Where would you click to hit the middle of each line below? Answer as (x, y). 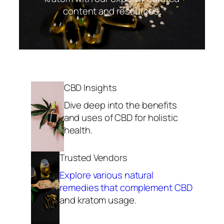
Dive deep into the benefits (120, 105)
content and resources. (112, 11)
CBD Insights (90, 87)
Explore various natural (107, 175)
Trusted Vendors (93, 157)
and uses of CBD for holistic (121, 117)
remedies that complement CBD (126, 187)
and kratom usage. (98, 200)
